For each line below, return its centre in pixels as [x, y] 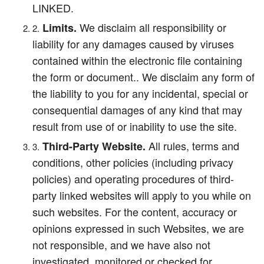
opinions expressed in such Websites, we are [138, 228]
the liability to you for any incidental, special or [140, 93]
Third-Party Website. [94, 146]
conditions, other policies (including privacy [133, 162]
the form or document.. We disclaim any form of [143, 77]
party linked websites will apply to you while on [142, 195]
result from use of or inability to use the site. [135, 126]
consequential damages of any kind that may [137, 110]
